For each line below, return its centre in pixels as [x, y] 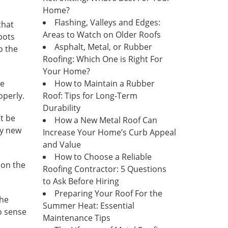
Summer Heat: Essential [88, 206]
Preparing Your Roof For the [108, 193]
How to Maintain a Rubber [104, 83]
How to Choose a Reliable [103, 157]
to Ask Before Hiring [81, 181]
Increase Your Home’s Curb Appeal [109, 132]
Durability [61, 108]
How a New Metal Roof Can [106, 120]
